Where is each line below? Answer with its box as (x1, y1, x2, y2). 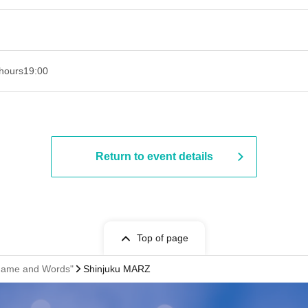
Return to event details (95, 151, 213, 162)
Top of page (136, 232, 188, 243)
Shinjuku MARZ (83, 263, 151, 274)
